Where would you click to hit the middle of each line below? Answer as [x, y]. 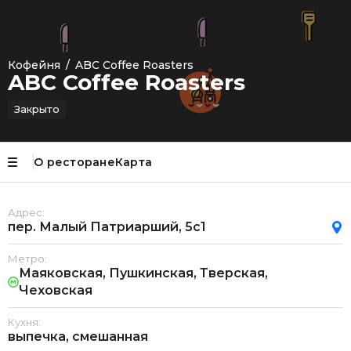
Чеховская [56, 290]
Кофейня [34, 65]
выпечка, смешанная [78, 337]
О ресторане [74, 162]
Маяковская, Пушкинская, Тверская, [143, 273]
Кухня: [24, 322]
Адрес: [26, 212]
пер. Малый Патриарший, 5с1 [107, 227]
